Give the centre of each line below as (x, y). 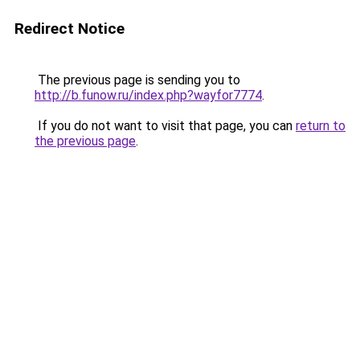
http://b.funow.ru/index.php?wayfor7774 (148, 95)
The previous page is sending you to (137, 80)
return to (321, 126)
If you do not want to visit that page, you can (165, 126)
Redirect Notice (70, 29)
